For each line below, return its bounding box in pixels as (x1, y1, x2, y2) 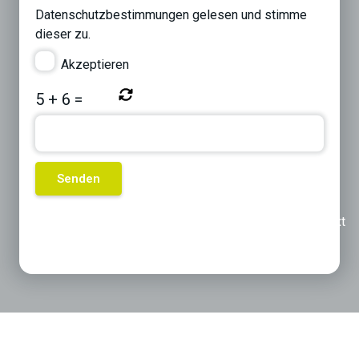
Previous (61, 214, 111, 230)
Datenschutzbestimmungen (35, 6, 192, 22)
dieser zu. (35, 26, 91, 42)
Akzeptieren (61, 57, 129, 73)
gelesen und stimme (192, 6, 307, 22)
